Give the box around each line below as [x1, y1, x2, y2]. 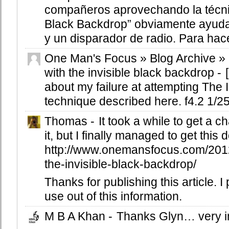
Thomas [44, 114, 90, 128]
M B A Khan [44, 209, 108, 223]
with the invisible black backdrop [44, 65, 217, 79]
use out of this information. [44, 189, 182, 203]
